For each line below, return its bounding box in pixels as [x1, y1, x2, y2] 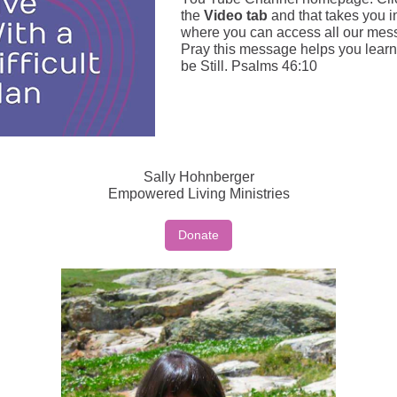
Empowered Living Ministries [107, 186, 290, 201]
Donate [178, 228, 219, 242]
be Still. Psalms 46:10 [181, 58, 317, 74]
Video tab [204, 8, 268, 23]
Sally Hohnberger [143, 169, 254, 184]
